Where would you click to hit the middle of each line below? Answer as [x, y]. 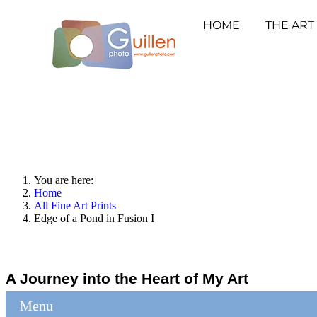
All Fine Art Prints [75, 206]
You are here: [67, 180]
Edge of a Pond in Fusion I [94, 218]
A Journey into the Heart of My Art [127, 278]
